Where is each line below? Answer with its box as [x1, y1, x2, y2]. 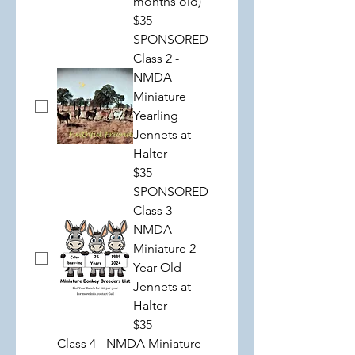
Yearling [133, 108, 178, 123]
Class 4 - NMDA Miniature [57, 336, 201, 351]
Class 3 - [133, 203, 179, 218]
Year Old [133, 260, 181, 275]
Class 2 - [133, 51, 179, 66]
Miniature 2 [133, 241, 196, 256]
